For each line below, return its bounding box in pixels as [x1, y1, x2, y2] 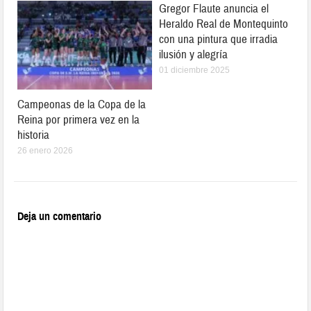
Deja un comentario [17, 208, 102, 224]
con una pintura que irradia [159, 32, 278, 47]
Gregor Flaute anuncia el [159, 1, 269, 17]
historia [17, 127, 50, 142]
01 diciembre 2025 [159, 65, 230, 76]
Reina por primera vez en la [17, 112, 140, 127]
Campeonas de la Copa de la [17, 96, 146, 112]
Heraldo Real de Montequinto [159, 17, 288, 32]
